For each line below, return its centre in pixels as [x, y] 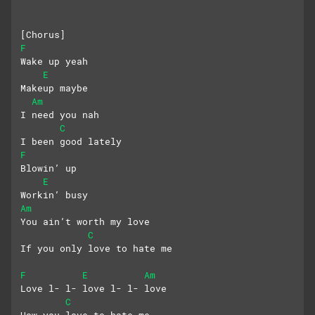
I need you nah [60, 115]
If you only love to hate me [96, 249]
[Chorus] [43, 35]
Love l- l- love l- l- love [94, 289]
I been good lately [71, 142]
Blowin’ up [49, 168]
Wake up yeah [54, 62]
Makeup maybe [54, 88]
